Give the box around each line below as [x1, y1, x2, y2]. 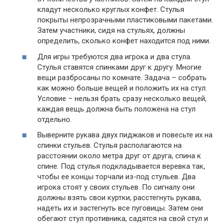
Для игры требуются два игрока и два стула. [37, 52, 192, 61]
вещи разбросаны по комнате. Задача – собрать [37, 73, 207, 82]
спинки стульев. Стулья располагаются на [37, 141, 182, 150]
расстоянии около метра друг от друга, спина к [37, 151, 201, 161]
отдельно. [37, 114, 72, 124]
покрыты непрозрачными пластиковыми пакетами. [37, 15, 213, 25]
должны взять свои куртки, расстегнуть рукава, [37, 193, 201, 203]
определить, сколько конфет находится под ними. [37, 36, 211, 46]
